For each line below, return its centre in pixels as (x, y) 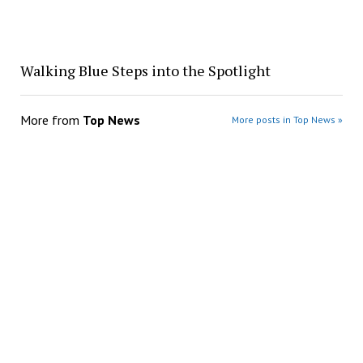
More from (51, 120)
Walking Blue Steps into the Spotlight (145, 70)
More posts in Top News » (288, 119)
